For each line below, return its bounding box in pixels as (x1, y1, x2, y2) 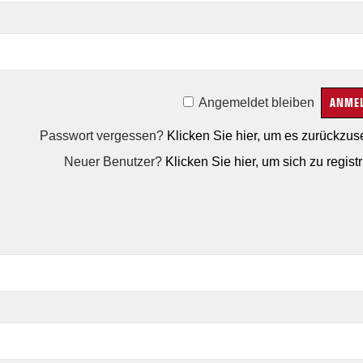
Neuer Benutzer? (63, 155, 165, 169)
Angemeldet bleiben (198, 96, 314, 109)
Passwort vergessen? (39, 129, 167, 143)
